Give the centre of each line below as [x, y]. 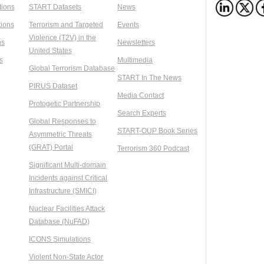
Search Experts [142, 113]
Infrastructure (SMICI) [63, 191]
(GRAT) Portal [51, 148]
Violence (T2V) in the [63, 38]
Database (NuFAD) [60, 222]
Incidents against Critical [68, 178]
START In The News [149, 78]
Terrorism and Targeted [66, 25]
